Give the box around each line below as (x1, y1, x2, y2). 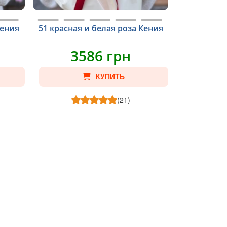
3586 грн (70, 46, 131, 65)
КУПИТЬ (96, 72, 125, 81)
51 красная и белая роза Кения (38, 23, 163, 34)
